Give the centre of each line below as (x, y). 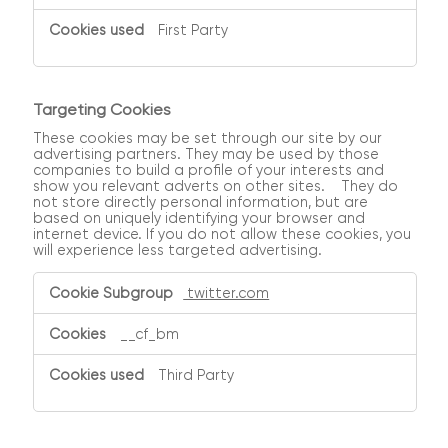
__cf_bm (150, 334)
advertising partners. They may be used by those (206, 153)
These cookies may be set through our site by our (208, 137)
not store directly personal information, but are (201, 201)
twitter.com (226, 293)
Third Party (196, 375)
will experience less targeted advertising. (178, 249)
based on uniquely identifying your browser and (199, 217)
